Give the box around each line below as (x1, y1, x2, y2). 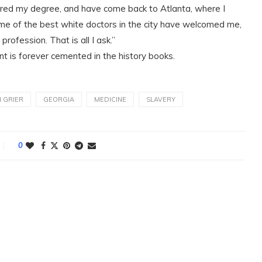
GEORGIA (43, 95, 74, 104)
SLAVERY (146, 95, 175, 104)
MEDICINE (94, 95, 126, 104)
